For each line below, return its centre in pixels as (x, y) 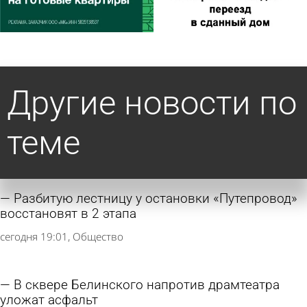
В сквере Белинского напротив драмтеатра (147, 285)
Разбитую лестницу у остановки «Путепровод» (156, 198)
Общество (98, 237)
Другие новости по (152, 102)
